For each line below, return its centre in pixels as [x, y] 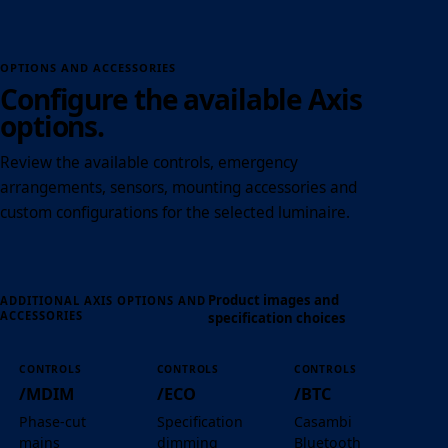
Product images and [273, 300]
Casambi [322, 421]
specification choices [276, 318]
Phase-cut [53, 421]
